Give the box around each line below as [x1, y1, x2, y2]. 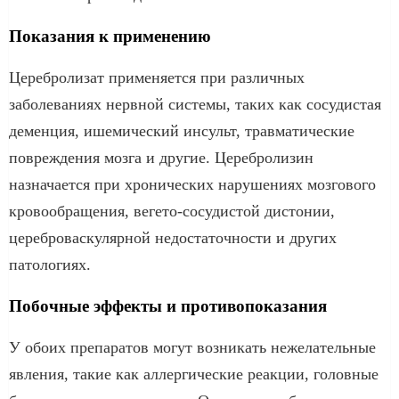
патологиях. [9, 255, 91, 273]
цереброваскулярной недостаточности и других [9, 228, 337, 247]
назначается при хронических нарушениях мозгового [9, 175, 376, 193]
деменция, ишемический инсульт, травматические [9, 121, 354, 140]
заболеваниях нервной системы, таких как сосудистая [9, 94, 381, 113]
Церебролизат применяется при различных [9, 68, 305, 86]
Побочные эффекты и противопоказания [9, 296, 327, 315]
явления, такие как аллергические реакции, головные [9, 364, 379, 383]
